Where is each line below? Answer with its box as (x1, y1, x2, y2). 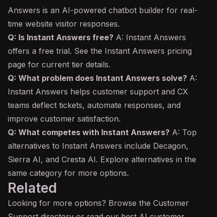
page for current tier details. (8, 60, 110, 69)
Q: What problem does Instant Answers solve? (8, 73, 187, 83)
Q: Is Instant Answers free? (8, 32, 113, 42)
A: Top (170, 127, 197, 137)
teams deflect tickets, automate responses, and (8, 100, 181, 110)
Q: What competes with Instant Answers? (8, 127, 170, 137)
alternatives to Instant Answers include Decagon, (8, 141, 188, 151)
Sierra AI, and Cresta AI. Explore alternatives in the (8, 155, 196, 164)
